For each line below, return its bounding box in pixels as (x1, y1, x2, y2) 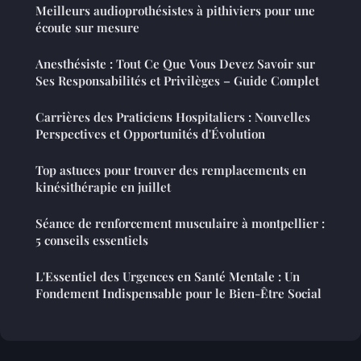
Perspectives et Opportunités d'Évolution (35, 125, 265, 142)
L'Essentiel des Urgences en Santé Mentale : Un (35, 268, 300, 284)
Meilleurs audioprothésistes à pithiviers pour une (35, 2, 315, 19)
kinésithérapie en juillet (35, 178, 171, 195)
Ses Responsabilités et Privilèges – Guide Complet (35, 72, 319, 89)
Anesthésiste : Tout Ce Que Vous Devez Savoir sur (35, 55, 315, 72)
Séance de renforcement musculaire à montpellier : (35, 214, 325, 231)
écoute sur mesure (35, 19, 139, 35)
